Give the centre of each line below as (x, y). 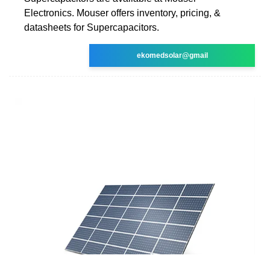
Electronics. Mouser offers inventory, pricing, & (122, 13)
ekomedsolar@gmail (172, 55)
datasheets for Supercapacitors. (92, 27)
